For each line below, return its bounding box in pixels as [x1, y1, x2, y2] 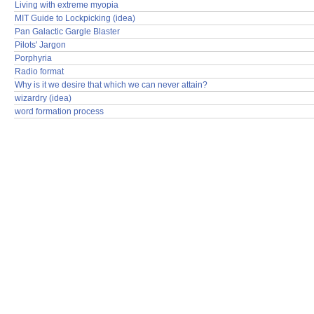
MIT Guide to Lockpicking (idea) [15, 13, 135, 23]
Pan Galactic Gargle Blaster [15, 26, 120, 36]
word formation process [15, 106, 104, 116]
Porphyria [15, 53, 52, 63]
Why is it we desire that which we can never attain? [15, 79, 207, 90]
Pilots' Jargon [15, 39, 66, 50]
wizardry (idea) [15, 93, 71, 103]
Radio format [15, 66, 64, 76]
